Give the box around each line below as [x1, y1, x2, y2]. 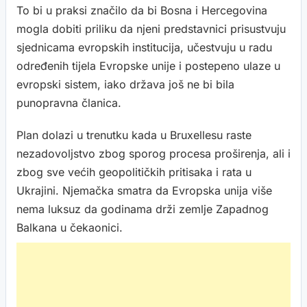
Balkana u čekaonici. [16, 221, 123, 234]
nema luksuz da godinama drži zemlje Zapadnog [16, 202, 269, 216]
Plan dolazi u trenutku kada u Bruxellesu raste [16, 128, 251, 142]
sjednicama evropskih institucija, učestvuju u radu [16, 40, 272, 54]
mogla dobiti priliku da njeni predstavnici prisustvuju [16, 22, 286, 36]
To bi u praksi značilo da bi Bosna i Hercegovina [16, 3, 267, 17]
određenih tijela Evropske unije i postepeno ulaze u [16, 59, 280, 73]
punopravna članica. [16, 96, 121, 110]
